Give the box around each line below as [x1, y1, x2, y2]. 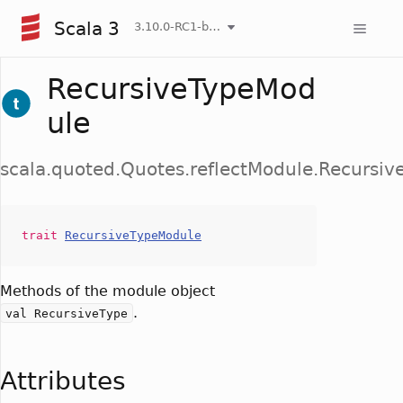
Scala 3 [54, 17, 120, 40]
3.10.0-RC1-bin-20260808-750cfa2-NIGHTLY [209, 19, 220, 33]
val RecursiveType [5, 307, 128, 320]
